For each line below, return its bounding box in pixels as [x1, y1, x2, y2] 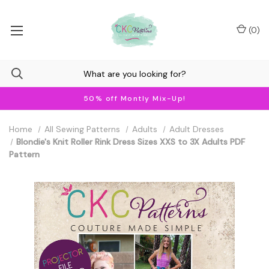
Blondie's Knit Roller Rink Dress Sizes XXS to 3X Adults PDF [16, 136, 246, 147]
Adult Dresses [169, 124, 224, 134]
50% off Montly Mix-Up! [83, 94, 186, 103]
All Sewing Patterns [44, 124, 120, 134]
